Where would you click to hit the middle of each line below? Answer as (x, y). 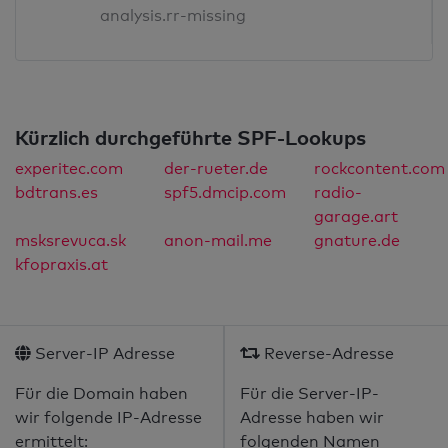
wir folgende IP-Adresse (108, 418)
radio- (337, 193)
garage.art (355, 217)
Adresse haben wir (312, 418)
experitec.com (69, 169)
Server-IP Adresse (103, 354)
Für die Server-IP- (309, 394)
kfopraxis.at (61, 265)
